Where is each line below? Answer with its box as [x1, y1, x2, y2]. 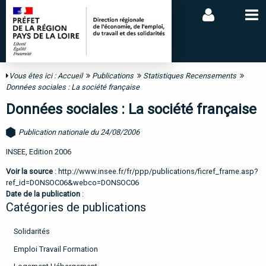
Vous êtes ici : [9, 71, 58, 81]
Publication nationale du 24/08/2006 [18, 127, 140, 137]
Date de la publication [6, 189, 80, 198]
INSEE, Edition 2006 [6, 147, 71, 157]
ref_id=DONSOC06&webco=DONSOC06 [6, 178, 139, 187]
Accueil [58, 71, 83, 81]
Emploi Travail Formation [13, 244, 98, 254]
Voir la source [6, 166, 53, 176]
